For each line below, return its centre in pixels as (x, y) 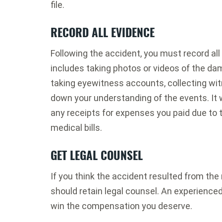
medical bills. (77, 128)
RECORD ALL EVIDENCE (103, 32)
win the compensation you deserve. (121, 206)
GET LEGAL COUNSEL (97, 155)
